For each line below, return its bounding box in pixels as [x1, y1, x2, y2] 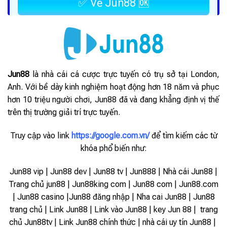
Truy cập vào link [10, 130, 71, 140]
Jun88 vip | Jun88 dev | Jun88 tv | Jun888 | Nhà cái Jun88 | [10, 166, 217, 176]
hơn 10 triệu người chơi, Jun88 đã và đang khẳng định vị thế [8, 95, 219, 105]
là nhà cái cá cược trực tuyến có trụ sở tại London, [29, 69, 219, 80]
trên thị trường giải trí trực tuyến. [8, 107, 120, 118]
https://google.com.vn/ [71, 130, 149, 140]
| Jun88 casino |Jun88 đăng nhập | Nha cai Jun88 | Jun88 [12, 192, 215, 202]
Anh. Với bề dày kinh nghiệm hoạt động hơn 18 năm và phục [8, 82, 219, 92]
